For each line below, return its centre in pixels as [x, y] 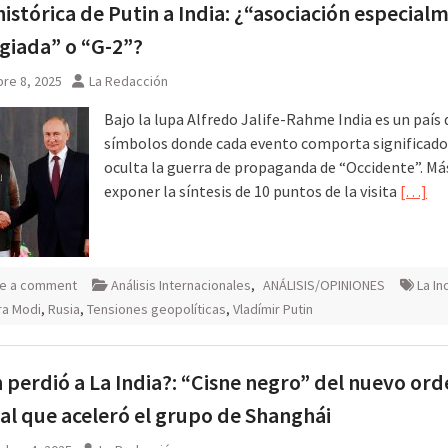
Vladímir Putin [273, 308]
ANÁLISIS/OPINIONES [324, 284]
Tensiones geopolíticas [156, 308]
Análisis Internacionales [181, 284]
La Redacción [128, 80]
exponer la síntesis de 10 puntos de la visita [252, 190]
